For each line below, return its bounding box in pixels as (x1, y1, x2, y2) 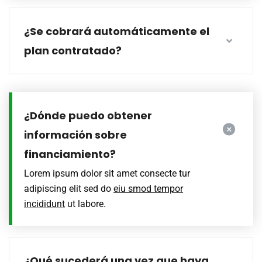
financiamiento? (24, 147, 116, 161)
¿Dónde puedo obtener (24, 108, 152, 123)
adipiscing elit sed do (24, 183, 113, 194)
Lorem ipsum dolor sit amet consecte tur (24, 168, 190, 179)
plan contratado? (24, 43, 122, 58)
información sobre (24, 127, 127, 142)
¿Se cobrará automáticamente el (24, 24, 209, 39)
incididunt (24, 198, 65, 209)
